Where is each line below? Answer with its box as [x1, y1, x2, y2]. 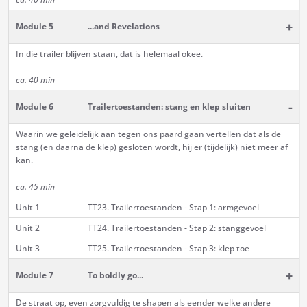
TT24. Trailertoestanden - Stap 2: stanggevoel [87, 222, 266, 234]
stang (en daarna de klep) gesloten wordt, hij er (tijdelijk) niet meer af [15, 141, 288, 153]
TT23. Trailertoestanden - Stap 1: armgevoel [87, 201, 259, 214]
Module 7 [15, 269, 53, 282]
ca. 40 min [15, 74, 55, 86]
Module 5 [15, 21, 53, 33]
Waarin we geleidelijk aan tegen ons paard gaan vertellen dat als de [15, 128, 281, 140]
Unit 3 [15, 243, 40, 255]
